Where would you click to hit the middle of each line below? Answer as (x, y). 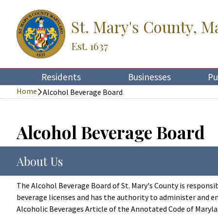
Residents (61, 77)
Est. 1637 (90, 45)
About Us (40, 161)
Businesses (150, 77)
